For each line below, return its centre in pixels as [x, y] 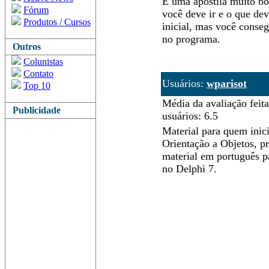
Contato [38, 74]
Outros [24, 47]
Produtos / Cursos [57, 22]
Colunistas [43, 62]
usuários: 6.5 [190, 116]
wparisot [227, 83]
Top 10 [37, 86]
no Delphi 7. [189, 169]
